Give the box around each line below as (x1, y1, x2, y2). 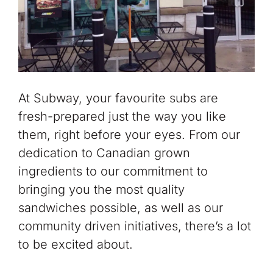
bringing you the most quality (18, 182, 185, 197)
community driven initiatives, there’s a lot (18, 219, 251, 234)
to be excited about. (18, 237, 133, 252)
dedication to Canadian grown (18, 146, 190, 161)
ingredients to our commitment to (18, 164, 208, 179)
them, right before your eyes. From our (18, 127, 240, 143)
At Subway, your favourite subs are (18, 91, 218, 106)
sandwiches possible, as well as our (18, 200, 223, 216)
